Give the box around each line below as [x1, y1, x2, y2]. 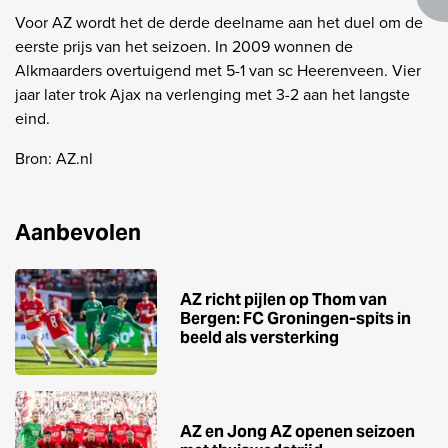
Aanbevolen [15, 217, 141, 246]
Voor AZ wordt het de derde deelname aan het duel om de [15, 10, 423, 34]
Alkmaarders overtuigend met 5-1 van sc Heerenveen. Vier [15, 58, 421, 82]
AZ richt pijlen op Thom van [180, 288, 387, 310]
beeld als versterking [180, 326, 339, 348]
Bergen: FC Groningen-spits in [180, 307, 411, 329]
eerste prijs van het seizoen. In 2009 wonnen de [15, 34, 353, 58]
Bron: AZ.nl [15, 146, 93, 170]
